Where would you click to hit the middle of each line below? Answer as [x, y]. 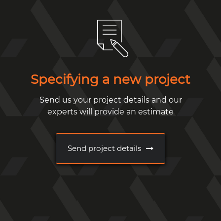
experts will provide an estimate [110, 112]
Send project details [104, 148]
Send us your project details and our [110, 100]
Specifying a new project [110, 80]
